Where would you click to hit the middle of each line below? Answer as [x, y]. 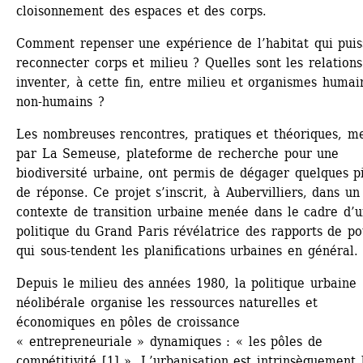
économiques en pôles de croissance [128, 322]
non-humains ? [60, 102]
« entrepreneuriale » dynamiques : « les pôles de [169, 342]
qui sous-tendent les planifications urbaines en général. [187, 251]
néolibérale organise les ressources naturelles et [167, 303]
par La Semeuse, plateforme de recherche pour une [178, 154]
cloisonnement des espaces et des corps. [142, 11]
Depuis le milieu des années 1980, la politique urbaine [186, 284]
